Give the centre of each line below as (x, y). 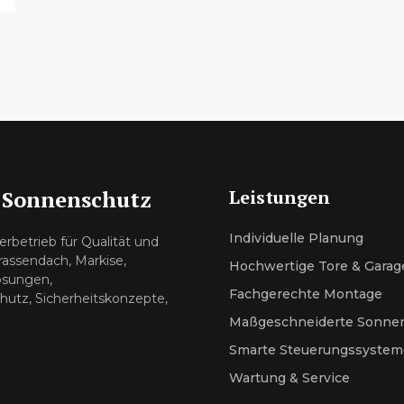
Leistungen (280, 197)
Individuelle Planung (296, 239)
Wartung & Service (289, 378)
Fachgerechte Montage (306, 294)
